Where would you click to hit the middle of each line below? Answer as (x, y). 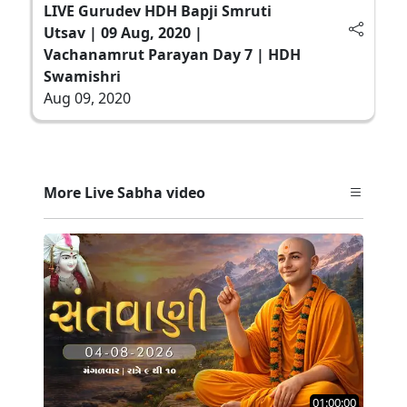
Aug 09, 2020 (87, 98)
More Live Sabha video (124, 192)
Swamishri (82, 76)
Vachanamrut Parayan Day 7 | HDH (172, 54)
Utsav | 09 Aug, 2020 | (123, 32)
